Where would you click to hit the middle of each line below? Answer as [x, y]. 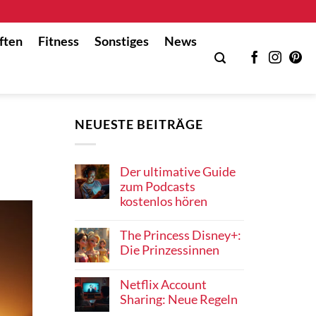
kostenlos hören [164, 202]
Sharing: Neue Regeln [179, 300]
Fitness [59, 41]
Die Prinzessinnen [170, 250]
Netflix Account [163, 285]
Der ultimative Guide [178, 172]
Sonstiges [122, 41]
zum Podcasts [158, 187]
